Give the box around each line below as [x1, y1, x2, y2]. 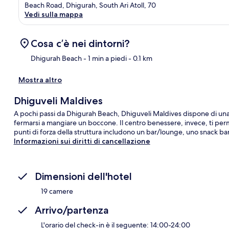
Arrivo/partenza [35, 204, 109, 217]
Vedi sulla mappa [25, 10, 83, 19]
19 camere [41, 187, 73, 196]
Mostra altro [18, 75, 62, 85]
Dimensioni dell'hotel [35, 170, 132, 183]
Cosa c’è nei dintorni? [31, 37, 130, 50]
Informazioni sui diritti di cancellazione [13, 136, 150, 146]
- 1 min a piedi [82, 54, 127, 63]
